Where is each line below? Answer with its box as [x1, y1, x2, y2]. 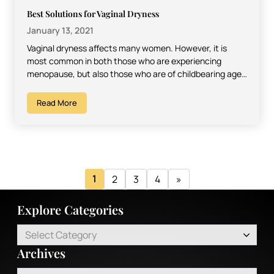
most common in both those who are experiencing [27, 54, 221, 67]
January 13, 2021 [27, 24, 94, 36]
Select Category [25, 228, 97, 242]
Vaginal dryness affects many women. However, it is [27, 42, 227, 54]
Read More [37, 97, 77, 108]
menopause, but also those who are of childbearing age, [27, 67, 244, 80]
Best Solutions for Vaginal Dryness [27, 7, 159, 20]
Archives [17, 244, 65, 261]
